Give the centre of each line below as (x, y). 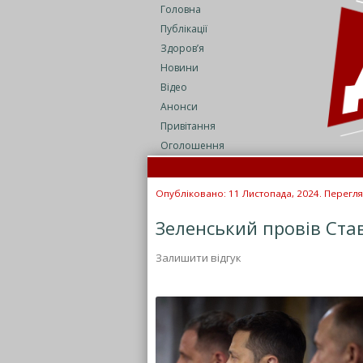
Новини (179, 68)
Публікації (184, 29)
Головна (181, 9)
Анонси (179, 107)
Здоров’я (182, 48)
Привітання (188, 126)
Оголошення (192, 145)
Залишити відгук (199, 258)
